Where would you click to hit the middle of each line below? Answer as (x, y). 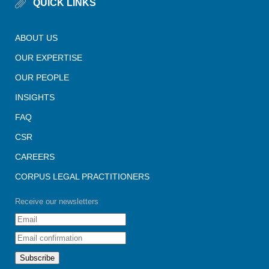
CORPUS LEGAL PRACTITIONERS (82, 176)
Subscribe (37, 258)
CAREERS (35, 156)
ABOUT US (36, 38)
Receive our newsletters (57, 201)
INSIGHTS (35, 97)
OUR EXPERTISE (49, 57)
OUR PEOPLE (42, 77)
